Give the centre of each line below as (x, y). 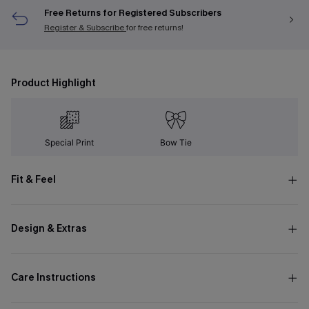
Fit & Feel (33, 180)
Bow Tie (176, 142)
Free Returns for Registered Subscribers (133, 13)
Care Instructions (53, 278)
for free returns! (155, 28)
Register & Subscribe (85, 28)
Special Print (70, 142)
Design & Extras (49, 229)
